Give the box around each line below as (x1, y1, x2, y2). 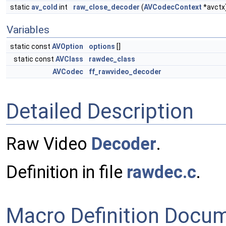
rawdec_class (89, 55, 135, 63)
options (89, 42, 115, 50)
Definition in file (6, 162, 127, 183)
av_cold (31, 3, 58, 11)
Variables (7, 24, 49, 36)
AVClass (55, 55, 83, 63)
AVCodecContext (144, 3, 202, 11)
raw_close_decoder (73, 3, 140, 11)
